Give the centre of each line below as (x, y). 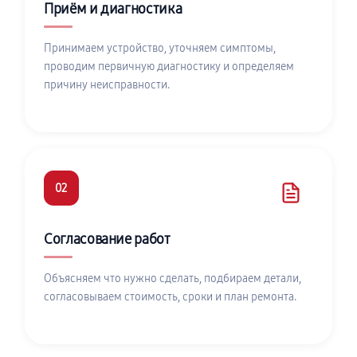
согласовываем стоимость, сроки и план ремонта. (170, 297)
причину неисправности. (107, 85)
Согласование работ (107, 239)
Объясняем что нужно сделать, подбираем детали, (173, 279)
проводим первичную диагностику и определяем (169, 67)
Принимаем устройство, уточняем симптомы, (160, 48)
